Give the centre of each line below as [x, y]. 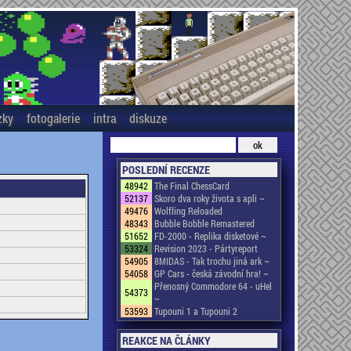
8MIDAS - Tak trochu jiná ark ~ [212, 261]
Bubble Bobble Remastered [204, 223]
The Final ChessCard [192, 186]
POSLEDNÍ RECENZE [166, 170]
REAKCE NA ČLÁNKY [166, 340]
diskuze [148, 118]
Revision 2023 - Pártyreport [206, 248]
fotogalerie [53, 118]
